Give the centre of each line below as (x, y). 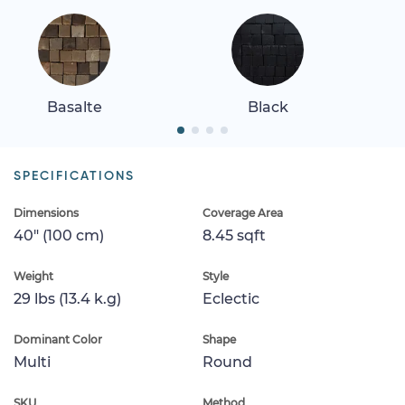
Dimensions (46, 212)
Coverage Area (243, 212)
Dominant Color (58, 339)
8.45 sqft (234, 235)
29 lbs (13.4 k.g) (67, 298)
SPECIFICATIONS (74, 176)
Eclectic (231, 298)
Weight (33, 276)
